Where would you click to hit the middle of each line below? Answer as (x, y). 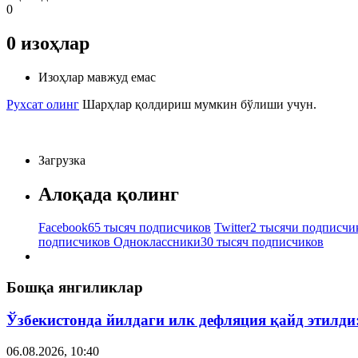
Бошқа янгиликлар (75, 288)
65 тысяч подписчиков (149, 228)
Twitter (232, 228)
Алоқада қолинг (109, 194)
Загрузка (62, 160)
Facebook (63, 228)
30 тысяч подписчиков (262, 242)
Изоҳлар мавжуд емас (97, 77)
